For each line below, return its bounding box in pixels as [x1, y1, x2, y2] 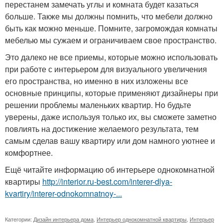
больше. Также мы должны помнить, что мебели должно [5, 10, 213, 22]
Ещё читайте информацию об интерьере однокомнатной [5, 163, 215, 175]
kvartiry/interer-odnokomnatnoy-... [5, 187, 122, 199]
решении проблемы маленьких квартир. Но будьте [5, 99, 191, 111]
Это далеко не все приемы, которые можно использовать [5, 51, 218, 63]
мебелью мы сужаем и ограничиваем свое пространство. [5, 34, 217, 46]
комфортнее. [5, 146, 53, 158]
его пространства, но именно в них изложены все [5, 75, 188, 87]
